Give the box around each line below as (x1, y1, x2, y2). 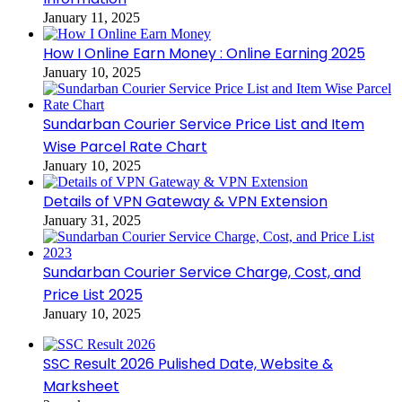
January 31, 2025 (43, 212, 141, 228)
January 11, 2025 (43, 9, 140, 25)
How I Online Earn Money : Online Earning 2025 (43, 42, 365, 64)
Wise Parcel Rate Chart (43, 135, 207, 157)
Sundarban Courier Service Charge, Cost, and (43, 261, 361, 283)
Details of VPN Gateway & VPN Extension (43, 190, 328, 212)
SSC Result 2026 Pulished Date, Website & (43, 353, 333, 374)
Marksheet (43, 375, 119, 397)
